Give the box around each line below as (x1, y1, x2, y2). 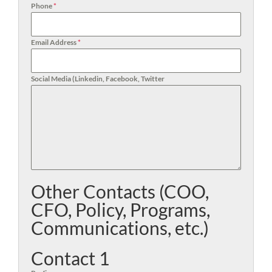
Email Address (31, 37, 78, 47)
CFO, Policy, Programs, (31, 198, 210, 220)
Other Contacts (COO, (31, 180, 209, 202)
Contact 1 (31, 246, 109, 269)
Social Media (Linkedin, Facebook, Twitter (31, 73, 165, 83)
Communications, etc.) (31, 216, 209, 239)
